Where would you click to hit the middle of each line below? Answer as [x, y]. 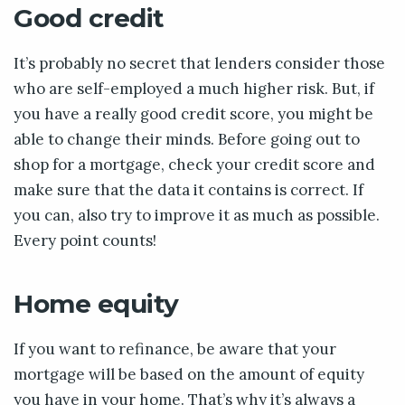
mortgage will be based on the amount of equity [189, 374]
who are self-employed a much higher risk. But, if [194, 88]
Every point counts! [85, 240]
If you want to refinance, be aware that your [175, 348]
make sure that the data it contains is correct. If [188, 189]
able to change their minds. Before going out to [187, 139]
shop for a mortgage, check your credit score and [194, 164]
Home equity [96, 303]
